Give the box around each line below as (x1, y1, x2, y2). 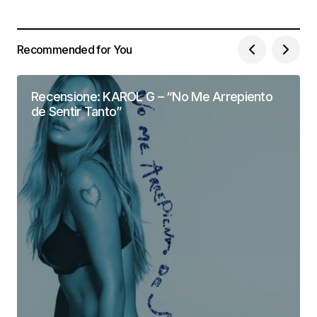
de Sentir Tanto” (31, 104, 122, 120)
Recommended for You (17, 42, 132, 57)
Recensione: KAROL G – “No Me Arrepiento (31, 89, 272, 105)
